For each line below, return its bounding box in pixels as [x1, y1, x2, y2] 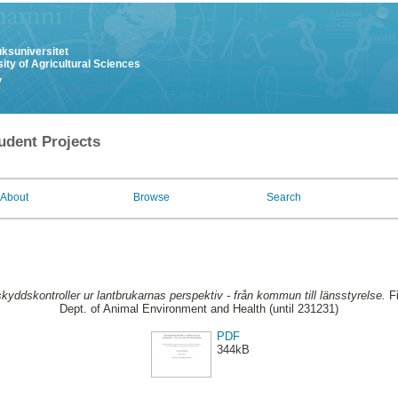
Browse [133, 191, 170, 203]
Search [267, 191, 301, 203]
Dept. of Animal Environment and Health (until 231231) [60, 302, 338, 316]
